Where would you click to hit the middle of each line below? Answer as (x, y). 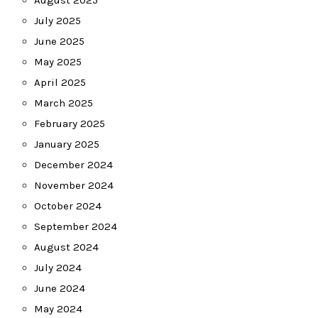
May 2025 (58, 62)
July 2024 (58, 268)
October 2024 (68, 206)
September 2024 (76, 226)
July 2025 (57, 21)
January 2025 (67, 144)
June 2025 (59, 41)
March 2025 (64, 103)
